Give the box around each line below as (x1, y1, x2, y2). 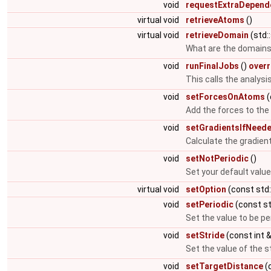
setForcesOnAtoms (186, 92, 265, 102)
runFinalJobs (186, 61, 239, 71)
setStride (186, 230, 224, 240)
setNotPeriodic (186, 154, 249, 163)
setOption (186, 184, 226, 194)
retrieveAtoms (186, 15, 244, 25)
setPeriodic (186, 200, 233, 209)
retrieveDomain (186, 30, 249, 40)
